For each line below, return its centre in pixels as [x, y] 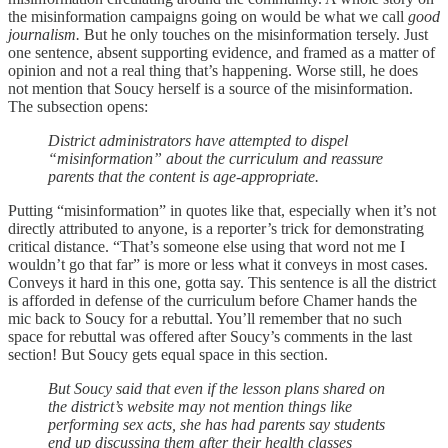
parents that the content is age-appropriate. [183, 176]
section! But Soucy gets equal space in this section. [168, 354]
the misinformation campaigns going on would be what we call [208, 16]
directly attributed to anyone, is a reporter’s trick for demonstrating [216, 228]
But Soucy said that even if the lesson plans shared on [216, 388]
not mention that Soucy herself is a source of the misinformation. [210, 88]
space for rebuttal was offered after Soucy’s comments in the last [210, 336]
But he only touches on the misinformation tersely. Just [256, 34]
